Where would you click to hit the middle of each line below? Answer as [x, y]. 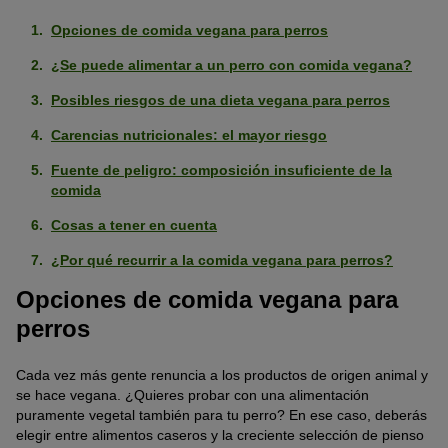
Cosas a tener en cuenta [134, 225]
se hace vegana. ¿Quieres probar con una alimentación [192, 394]
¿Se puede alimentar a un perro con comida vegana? [231, 65]
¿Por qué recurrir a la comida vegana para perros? [222, 260]
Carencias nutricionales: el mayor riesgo [189, 135]
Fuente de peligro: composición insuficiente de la [221, 170]
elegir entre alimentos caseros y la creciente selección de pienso [220, 434]
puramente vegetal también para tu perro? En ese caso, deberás [221, 414]
